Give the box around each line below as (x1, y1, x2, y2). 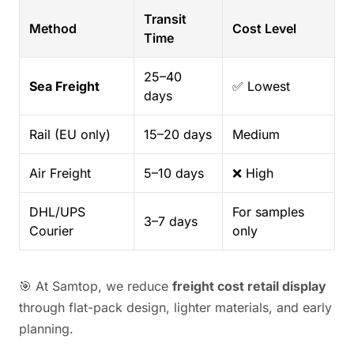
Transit (144, 11, 186, 27)
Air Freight (29, 165, 91, 181)
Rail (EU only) (29, 126, 111, 142)
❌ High (232, 165, 273, 181)
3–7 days (144, 213, 198, 229)
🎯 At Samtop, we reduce (19, 278, 172, 294)
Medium (232, 126, 280, 142)
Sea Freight (29, 78, 100, 94)
